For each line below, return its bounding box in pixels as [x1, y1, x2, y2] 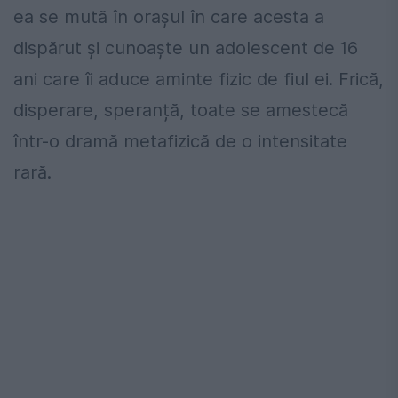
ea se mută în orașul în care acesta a [13, 5, 324, 28]
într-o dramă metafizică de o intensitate [13, 130, 347, 152]
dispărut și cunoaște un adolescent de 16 [13, 36, 358, 59]
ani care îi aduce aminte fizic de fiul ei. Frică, [13, 68, 384, 90]
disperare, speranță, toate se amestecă [13, 99, 348, 121]
